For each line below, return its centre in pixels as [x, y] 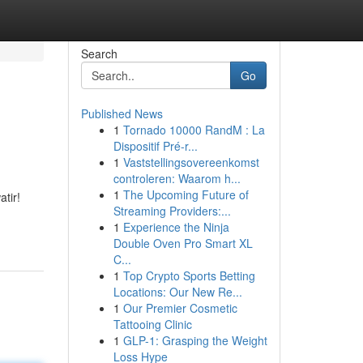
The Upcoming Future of [186, 194]
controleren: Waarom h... [177, 178]
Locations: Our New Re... [177, 292]
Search [99, 53]
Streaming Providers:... [172, 211]
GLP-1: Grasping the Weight [195, 340]
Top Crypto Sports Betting [189, 275]
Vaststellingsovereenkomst [191, 162]
